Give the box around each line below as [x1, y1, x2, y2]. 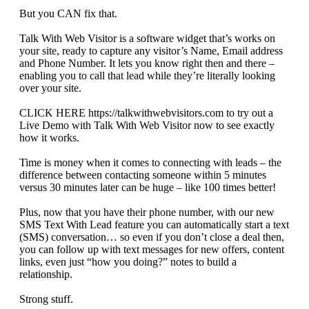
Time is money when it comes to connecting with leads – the [19, 157, 281, 169]
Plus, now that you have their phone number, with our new [19, 206, 275, 219]
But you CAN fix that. [19, 8, 117, 20]
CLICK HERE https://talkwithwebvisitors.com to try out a [19, 107, 273, 119]
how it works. [19, 132, 79, 144]
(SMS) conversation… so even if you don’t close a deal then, [19, 231, 284, 243]
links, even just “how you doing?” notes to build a [19, 256, 237, 268]
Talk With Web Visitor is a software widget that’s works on [19, 32, 275, 45]
